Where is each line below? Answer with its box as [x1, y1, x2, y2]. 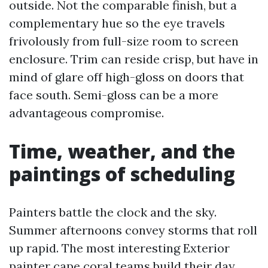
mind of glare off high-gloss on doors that [9, 69, 244, 84]
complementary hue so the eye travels [9, 16, 225, 31]
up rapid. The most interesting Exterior [9, 240, 230, 255]
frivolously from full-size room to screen [9, 33, 239, 48]
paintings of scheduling [9, 161, 235, 187]
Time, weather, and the [9, 138, 235, 164]
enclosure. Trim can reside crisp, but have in [9, 51, 258, 66]
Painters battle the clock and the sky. [9, 205, 217, 220]
